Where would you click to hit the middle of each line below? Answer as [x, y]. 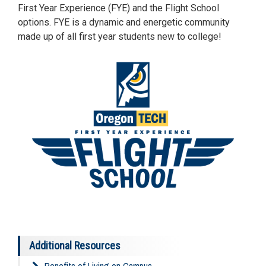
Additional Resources [75, 245]
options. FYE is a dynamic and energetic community [124, 22]
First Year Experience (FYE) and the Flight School [118, 8]
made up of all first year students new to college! [120, 37]
